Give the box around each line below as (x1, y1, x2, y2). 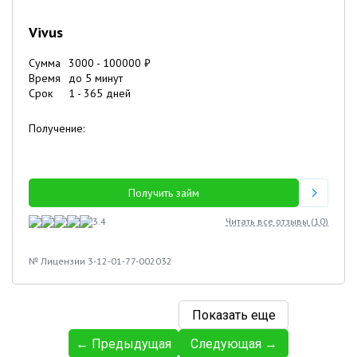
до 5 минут (69, 71, 123, 85)
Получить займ (128, 186, 200, 200)
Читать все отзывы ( (226, 215, 314, 227)
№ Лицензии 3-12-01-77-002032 (29, 255, 172, 267)
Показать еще (191, 307, 276, 323)
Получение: (29, 121, 84, 135)
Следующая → (190, 335, 277, 351)
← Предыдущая (76, 335, 171, 351)
